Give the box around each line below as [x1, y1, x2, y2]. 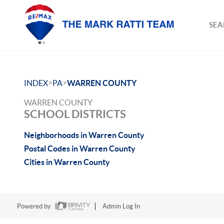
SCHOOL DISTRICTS [24, 107, 126, 120]
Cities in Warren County [24, 157, 110, 166]
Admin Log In [102, 202, 140, 210]
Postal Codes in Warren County [24, 144, 135, 153]
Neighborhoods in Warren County [24, 130, 144, 139]
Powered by [16, 202, 52, 210]
